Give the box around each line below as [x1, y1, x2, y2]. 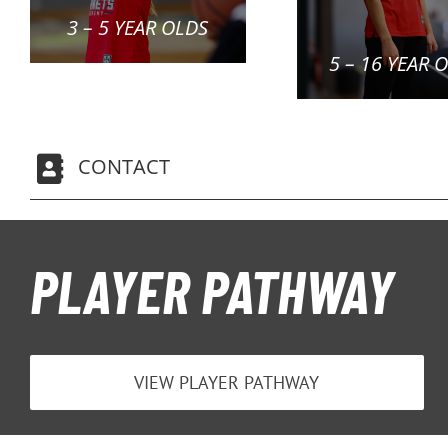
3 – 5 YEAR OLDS [67, 14, 209, 41]
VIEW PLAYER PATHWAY [134, 370, 320, 394]
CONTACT [77, 153, 170, 181]
